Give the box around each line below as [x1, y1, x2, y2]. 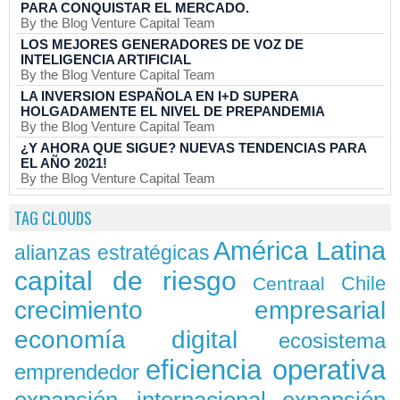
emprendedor [14, 361, 139, 384]
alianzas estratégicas [14, 241, 210, 264]
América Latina [213, 237, 387, 265]
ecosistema [279, 329, 386, 353]
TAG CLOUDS [14, 206, 92, 229]
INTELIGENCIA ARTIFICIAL [21, 52, 191, 67]
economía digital [14, 325, 237, 354]
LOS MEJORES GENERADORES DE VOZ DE [21, 37, 304, 52]
